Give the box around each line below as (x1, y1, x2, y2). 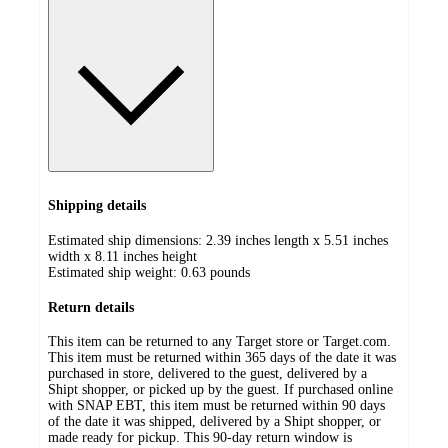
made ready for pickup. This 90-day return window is (48, 430, 352, 446)
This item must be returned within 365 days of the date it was (48, 350, 396, 366)
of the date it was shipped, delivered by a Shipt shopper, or (48, 414, 381, 430)
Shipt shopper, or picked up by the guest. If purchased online (48, 382, 393, 398)
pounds (210, 264, 250, 280)
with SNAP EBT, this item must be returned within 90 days (48, 398, 385, 414)
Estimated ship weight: (48, 264, 181, 280)
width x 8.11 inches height (48, 248, 197, 264)
